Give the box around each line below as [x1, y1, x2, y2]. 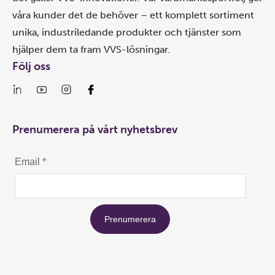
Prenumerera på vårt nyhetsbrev [12, 123, 177, 136]
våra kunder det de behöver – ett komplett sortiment [12, 9, 254, 21]
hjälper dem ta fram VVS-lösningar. [12, 44, 170, 55]
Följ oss [12, 60, 50, 73]
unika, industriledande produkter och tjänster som [12, 26, 241, 38]
